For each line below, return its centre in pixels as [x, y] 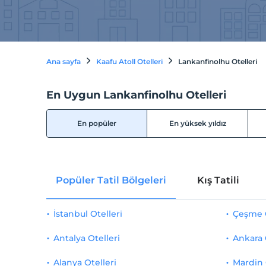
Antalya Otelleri [86, 238]
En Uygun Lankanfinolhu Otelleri [136, 95]
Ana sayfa [63, 61]
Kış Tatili [218, 180]
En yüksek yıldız [197, 123]
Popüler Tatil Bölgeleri [111, 180]
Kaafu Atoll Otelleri [129, 61]
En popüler [97, 123]
